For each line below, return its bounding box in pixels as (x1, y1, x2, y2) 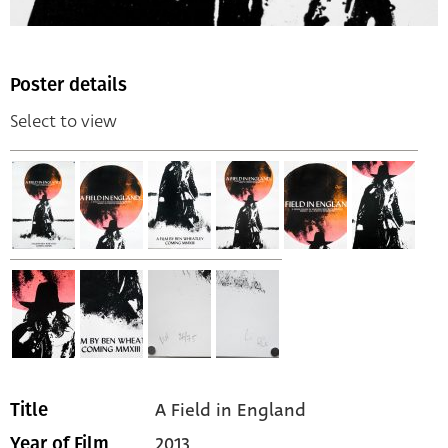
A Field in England (155, 397, 307, 423)
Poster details (10, 74, 127, 96)
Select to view (10, 109, 117, 134)
